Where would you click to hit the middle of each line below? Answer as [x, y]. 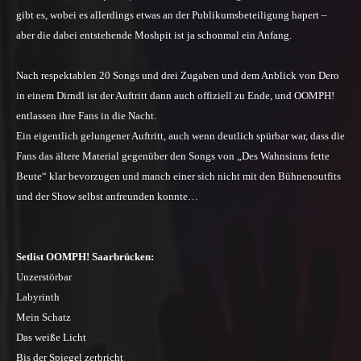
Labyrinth [38, 297]
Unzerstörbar [44, 277]
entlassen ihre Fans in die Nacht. [86, 116]
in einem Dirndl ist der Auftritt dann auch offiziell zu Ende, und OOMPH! [175, 96]
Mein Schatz [44, 317]
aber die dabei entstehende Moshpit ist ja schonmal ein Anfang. [154, 35]
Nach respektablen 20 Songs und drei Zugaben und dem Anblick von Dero [178, 76]
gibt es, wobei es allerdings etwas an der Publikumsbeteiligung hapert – [172, 15]
